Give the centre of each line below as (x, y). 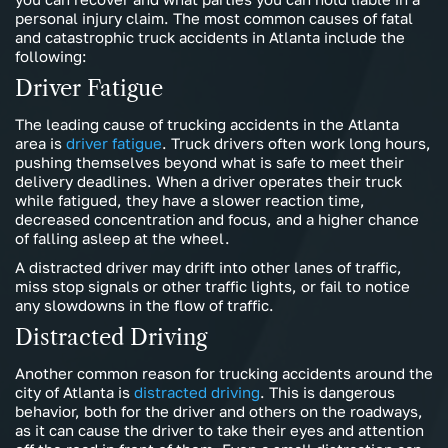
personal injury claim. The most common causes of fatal (214, 18)
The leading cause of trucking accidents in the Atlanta (207, 124)
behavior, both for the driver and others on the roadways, (219, 411)
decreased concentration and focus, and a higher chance (217, 219)
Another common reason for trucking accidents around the (224, 373)
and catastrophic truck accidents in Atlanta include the (210, 37)
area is (40, 143)
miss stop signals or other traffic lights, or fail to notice (212, 286)
